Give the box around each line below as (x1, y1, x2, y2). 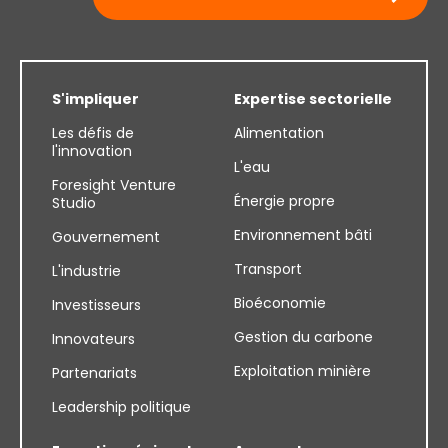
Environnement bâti (234, 224, 372, 245)
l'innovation (52, 140, 132, 161)
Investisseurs (52, 294, 141, 315)
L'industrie (52, 260, 121, 281)
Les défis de (52, 122, 134, 143)
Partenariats (52, 362, 137, 383)
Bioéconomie (234, 292, 326, 313)
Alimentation (234, 122, 324, 143)
